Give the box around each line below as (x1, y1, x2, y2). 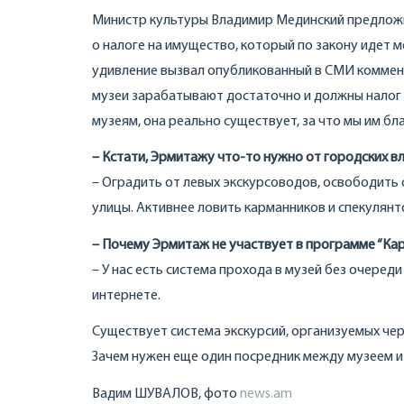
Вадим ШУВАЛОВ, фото (92, 386, 240, 401)
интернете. (92, 288, 161, 303)
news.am (240, 386, 292, 401)
